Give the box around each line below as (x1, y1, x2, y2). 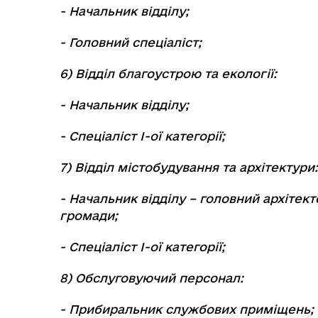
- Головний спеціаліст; (60, 35, 202, 49)
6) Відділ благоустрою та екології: (60, 67, 277, 80)
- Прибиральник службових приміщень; (60, 302, 314, 316)
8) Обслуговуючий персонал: (60, 271, 243, 285)
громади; (60, 209, 118, 222)
